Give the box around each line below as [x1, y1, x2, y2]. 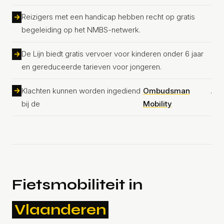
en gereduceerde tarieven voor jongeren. [21, 61, 162, 71]
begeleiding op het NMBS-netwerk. [21, 25, 141, 35]
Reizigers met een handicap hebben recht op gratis [21, 12, 195, 22]
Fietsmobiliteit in [12, 176, 142, 194]
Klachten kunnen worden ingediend [21, 85, 141, 95]
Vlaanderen [14, 201, 106, 219]
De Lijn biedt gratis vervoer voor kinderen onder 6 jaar [21, 48, 204, 58]
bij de [21, 98, 40, 108]
